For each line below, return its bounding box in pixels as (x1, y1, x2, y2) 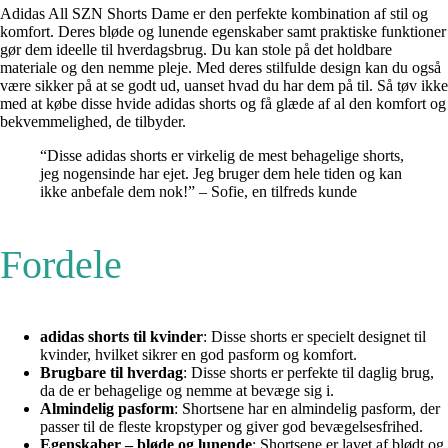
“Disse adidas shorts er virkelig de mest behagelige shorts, (40, 146, 404, 164)
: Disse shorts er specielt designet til (203, 327, 426, 345)
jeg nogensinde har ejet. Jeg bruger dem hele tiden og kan (40, 164, 402, 182)
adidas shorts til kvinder (40, 327, 203, 345)
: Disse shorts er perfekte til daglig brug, (183, 363, 434, 381)
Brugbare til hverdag (40, 363, 183, 381)
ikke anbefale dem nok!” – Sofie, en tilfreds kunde (40, 182, 357, 200)
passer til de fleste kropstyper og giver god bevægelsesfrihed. (40, 417, 423, 435)
